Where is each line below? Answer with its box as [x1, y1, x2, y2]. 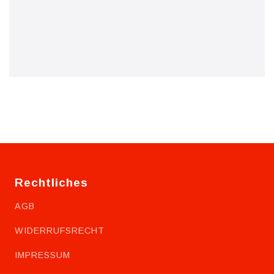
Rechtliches [15, 176, 88, 190]
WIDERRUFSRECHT [15, 226, 105, 236]
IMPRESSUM [15, 250, 70, 261]
